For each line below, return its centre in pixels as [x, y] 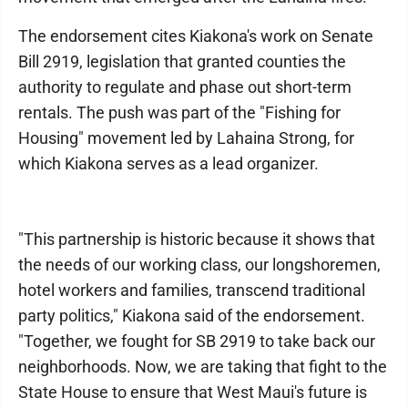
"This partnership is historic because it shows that [197, 239]
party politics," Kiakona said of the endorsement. [192, 316]
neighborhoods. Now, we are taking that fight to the [203, 367]
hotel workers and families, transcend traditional [192, 290]
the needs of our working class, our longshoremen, [199, 265]
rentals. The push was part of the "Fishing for [179, 112]
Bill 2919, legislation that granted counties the [182, 61]
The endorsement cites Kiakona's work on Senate [196, 36]
